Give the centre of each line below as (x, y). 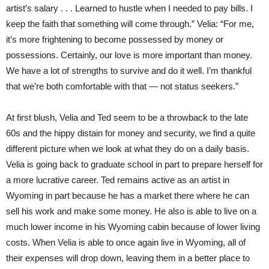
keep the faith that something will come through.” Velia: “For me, (130, 24)
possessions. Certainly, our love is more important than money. (129, 55)
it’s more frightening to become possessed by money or (115, 40)
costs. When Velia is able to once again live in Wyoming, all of (126, 243)
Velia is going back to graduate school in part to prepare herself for (134, 165)
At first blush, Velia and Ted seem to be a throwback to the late (127, 118)
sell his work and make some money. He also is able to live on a (131, 211)
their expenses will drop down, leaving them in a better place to (128, 258)
